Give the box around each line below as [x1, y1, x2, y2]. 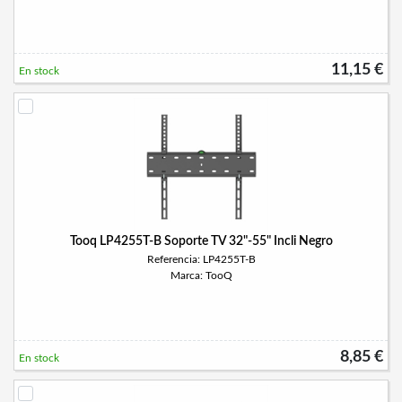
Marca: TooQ [170, 270, 232, 281]
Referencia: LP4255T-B [146, 254, 256, 265]
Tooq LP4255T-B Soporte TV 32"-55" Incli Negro [69, 235, 333, 248]
